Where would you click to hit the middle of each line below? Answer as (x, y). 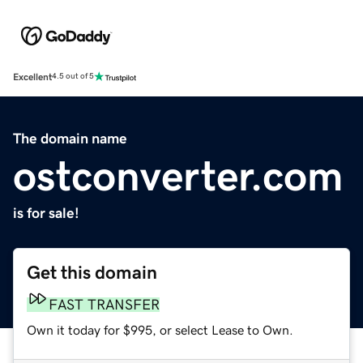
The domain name (70, 138)
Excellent (32, 77)
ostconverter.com (178, 175)
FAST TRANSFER (104, 304)
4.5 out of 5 (73, 77)
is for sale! (46, 213)
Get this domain (92, 272)
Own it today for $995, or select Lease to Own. (160, 329)
